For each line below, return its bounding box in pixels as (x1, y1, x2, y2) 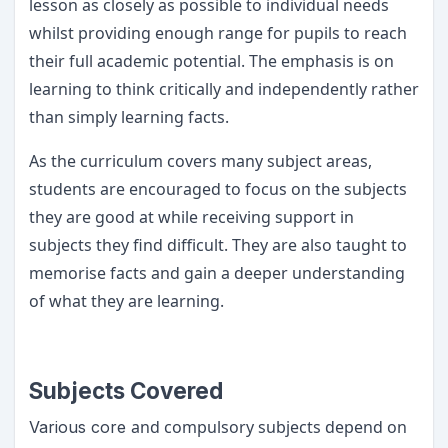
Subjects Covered (29, 377, 228, 404)
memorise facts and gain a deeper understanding (29, 262, 405, 284)
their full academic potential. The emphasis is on (29, 50, 394, 72)
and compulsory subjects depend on (131, 416, 407, 438)
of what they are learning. (29, 290, 224, 312)
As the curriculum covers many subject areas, (29, 150, 372, 172)
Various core (29, 417, 131, 437)
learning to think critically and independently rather (29, 78, 419, 100)
